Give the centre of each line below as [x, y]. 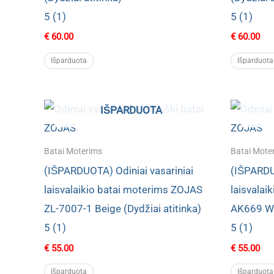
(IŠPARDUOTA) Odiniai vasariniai [119, 171]
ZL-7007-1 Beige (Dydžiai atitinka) [123, 209]
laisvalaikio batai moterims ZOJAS [123, 190]
